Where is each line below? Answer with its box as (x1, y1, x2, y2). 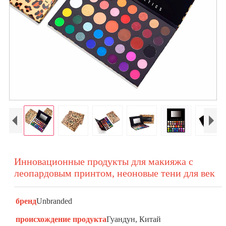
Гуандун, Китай (106, 215, 161, 223)
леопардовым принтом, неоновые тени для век (14, 167, 215, 179)
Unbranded (36, 197, 72, 205)
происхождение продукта (15, 215, 106, 223)
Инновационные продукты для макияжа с (14, 156, 193, 167)
